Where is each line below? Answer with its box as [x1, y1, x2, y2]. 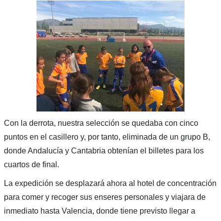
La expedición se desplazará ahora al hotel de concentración [3, 179, 217, 187]
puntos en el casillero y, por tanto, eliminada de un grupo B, [3, 132, 210, 141]
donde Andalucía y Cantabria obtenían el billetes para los [3, 146, 204, 155]
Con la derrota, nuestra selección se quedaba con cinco [3, 118, 198, 127]
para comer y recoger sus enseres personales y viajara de [3, 192, 206, 201]
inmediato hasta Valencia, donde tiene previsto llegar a [3, 206, 195, 215]
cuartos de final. [3, 160, 59, 169]
